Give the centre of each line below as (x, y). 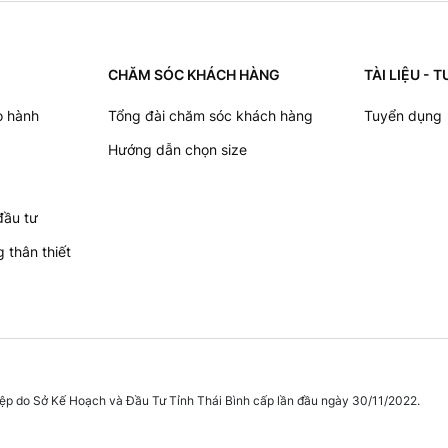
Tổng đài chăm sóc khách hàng (210, 115)
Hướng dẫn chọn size (177, 149)
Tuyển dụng (403, 115)
